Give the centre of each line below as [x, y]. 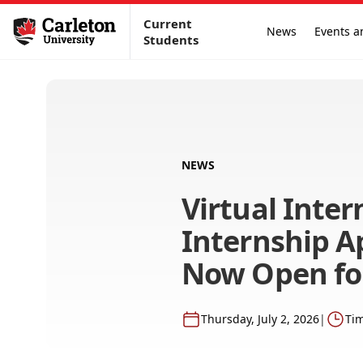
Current [168, 23]
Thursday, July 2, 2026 [260, 319]
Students [171, 40]
